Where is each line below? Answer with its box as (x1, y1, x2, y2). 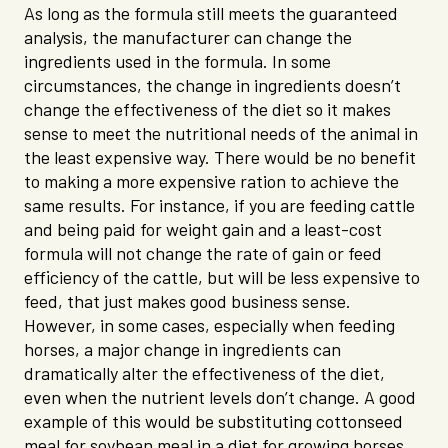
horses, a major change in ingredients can (24, 336, 341, 363)
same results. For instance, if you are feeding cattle (24, 192, 415, 219)
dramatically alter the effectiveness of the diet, (24, 360, 385, 387)
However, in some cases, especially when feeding (24, 312, 395, 339)
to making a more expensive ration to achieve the (24, 168, 399, 195)
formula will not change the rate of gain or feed (24, 240, 382, 267)
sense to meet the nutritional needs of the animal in (24, 120, 418, 147)
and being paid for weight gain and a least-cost (24, 216, 382, 243)
